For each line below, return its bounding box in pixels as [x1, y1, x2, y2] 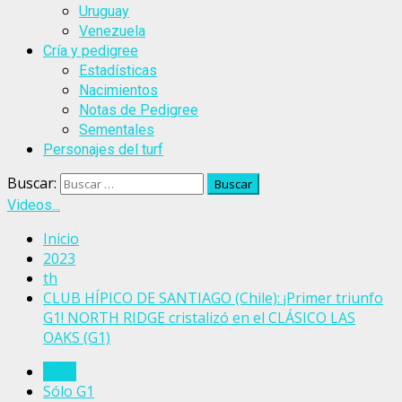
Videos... [7, 197, 60, 214]
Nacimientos [79, 82, 158, 99]
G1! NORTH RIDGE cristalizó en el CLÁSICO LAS [43, 308, 355, 328]
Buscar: [7, 173, 57, 193]
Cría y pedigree [43, 42, 138, 59]
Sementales [79, 121, 154, 138]
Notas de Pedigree [79, 101, 198, 118]
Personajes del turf [43, 141, 163, 158]
